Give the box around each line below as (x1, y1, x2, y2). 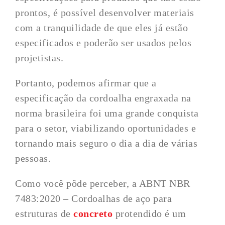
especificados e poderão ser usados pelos (15, 37, 192, 48)
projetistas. (15, 52, 64, 63)
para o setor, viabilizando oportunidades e (15, 123, 196, 134)
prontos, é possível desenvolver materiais (15, 7, 194, 18)
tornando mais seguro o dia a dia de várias (15, 138, 198, 149)
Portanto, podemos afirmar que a (15, 77, 157, 88)
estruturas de (15, 208, 74, 219)
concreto (73, 208, 113, 219)
